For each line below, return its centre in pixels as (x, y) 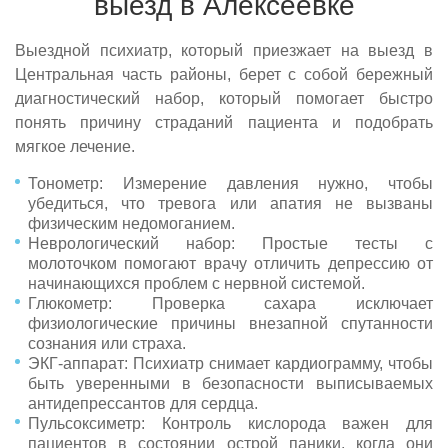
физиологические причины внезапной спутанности (230, 323)
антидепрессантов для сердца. (143, 403)
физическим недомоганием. (131, 223)
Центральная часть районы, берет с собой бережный (224, 74)
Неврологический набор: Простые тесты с (230, 243)
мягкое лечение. (75, 146)
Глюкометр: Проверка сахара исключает (230, 303)
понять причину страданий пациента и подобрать (224, 122)
